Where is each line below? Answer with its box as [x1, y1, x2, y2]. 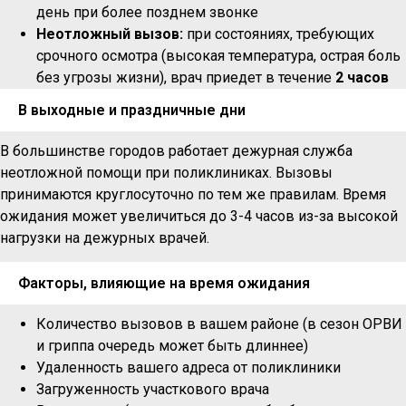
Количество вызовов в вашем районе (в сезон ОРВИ [36, 315, 402, 333]
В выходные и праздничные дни [18, 101, 246, 119]
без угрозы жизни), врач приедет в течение [36, 68, 335, 86]
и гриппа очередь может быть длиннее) [36, 337, 308, 355]
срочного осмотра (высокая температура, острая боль [36, 46, 401, 64]
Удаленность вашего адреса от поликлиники [36, 359, 341, 377]
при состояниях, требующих [183, 24, 374, 43]
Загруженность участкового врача [36, 381, 269, 399]
